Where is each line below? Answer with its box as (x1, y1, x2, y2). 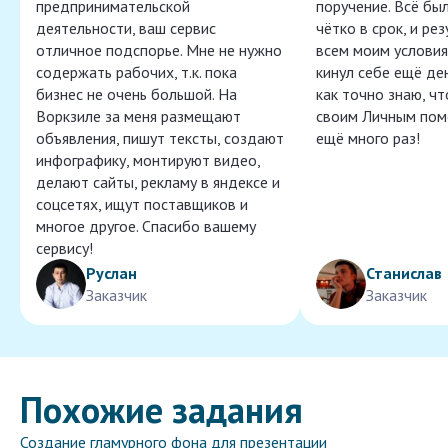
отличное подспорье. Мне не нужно (36, 40, 282, 61)
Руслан (86, 263, 137, 284)
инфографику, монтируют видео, (36, 150, 260, 171)
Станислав (366, 263, 442, 284)
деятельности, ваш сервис (36, 18, 216, 39)
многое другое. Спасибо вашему (36, 216, 256, 237)
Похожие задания (20, 386, 303, 434)
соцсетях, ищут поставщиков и (36, 194, 248, 215)
